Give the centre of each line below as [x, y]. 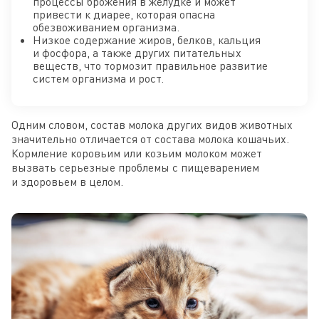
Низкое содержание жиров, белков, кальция [147, 40]
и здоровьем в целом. [67, 182]
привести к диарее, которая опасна [124, 15]
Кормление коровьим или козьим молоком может [137, 153]
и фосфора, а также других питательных [137, 53]
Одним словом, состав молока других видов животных [152, 125]
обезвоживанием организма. [106, 27]
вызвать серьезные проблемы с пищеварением [135, 168]
